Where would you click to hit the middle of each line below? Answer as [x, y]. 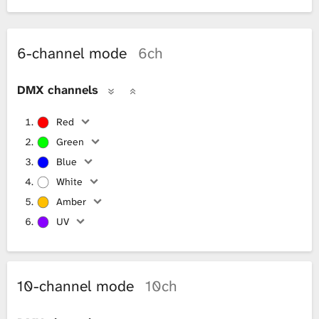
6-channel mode [74, 53]
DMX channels [58, 89]
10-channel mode [78, 286]
